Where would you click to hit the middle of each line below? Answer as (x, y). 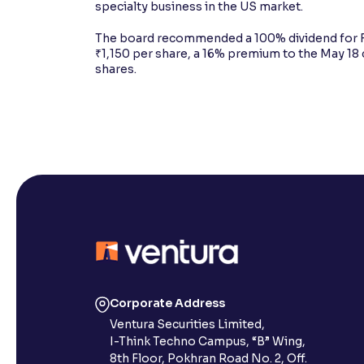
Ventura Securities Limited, (187, 324)
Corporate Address (167, 303)
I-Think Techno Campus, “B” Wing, (208, 341)
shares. (116, 69)
